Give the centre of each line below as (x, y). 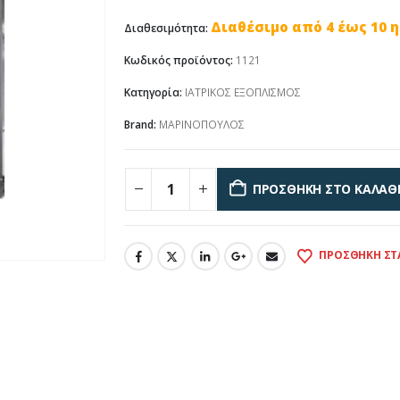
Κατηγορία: (154, 93)
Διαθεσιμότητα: (167, 29)
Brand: (142, 125)
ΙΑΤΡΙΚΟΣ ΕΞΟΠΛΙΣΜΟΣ (243, 93)
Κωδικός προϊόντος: (180, 61)
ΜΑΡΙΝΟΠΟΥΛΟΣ (202, 125)
